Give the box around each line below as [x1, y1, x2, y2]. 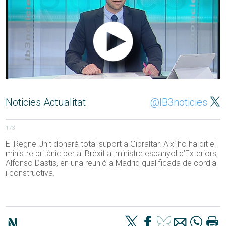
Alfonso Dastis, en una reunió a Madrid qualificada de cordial [6, 158, 218, 168]
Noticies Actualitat [6, 96, 86, 109]
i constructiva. [6, 168, 55, 178]
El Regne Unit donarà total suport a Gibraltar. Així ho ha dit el [6, 139, 216, 149]
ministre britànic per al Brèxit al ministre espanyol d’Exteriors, [6, 149, 218, 159]
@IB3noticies [150, 96, 207, 109]
